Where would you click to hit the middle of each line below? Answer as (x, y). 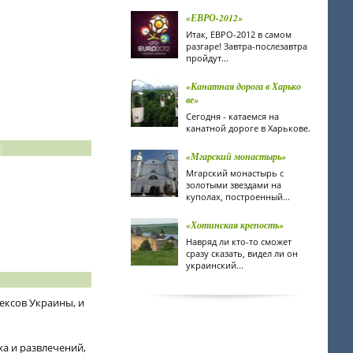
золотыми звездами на (234, 185)
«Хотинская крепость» (235, 225)
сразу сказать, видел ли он (242, 253)
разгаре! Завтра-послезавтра (247, 46)
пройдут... (207, 58)
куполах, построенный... (238, 197)
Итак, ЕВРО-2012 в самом (239, 34)
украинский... (215, 265)
